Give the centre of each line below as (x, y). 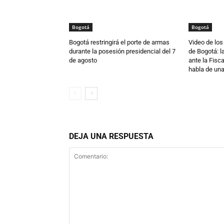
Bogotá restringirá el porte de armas (119, 42)
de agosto (83, 60)
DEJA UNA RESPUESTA (111, 136)
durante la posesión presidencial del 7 (122, 51)
